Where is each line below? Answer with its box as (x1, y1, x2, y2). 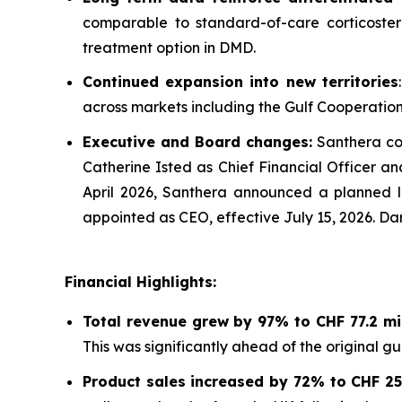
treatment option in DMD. (83, 38, 256, 57)
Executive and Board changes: (83, 133, 312, 152)
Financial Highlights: (65, 273, 216, 292)
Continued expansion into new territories (83, 73, 398, 92)
